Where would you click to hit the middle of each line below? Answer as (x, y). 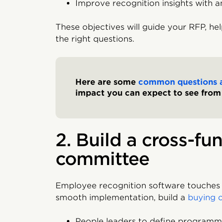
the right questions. (95, 39)
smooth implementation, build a (122, 197)
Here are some (107, 82)
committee (102, 159)
